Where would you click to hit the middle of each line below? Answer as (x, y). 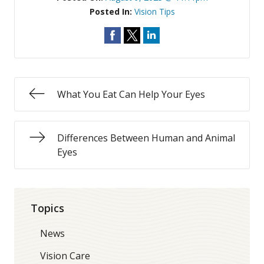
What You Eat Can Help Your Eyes (131, 94)
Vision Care (65, 255)
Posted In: (112, 11)
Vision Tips (154, 11)
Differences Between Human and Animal (146, 138)
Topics (47, 208)
